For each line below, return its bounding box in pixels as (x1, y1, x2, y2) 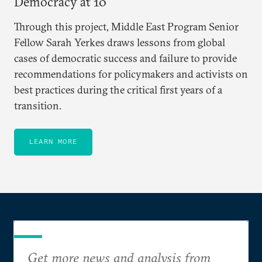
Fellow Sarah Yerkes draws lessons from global (14, 36, 225, 49)
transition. (14, 99, 61, 112)
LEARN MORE (29, 137, 77, 146)
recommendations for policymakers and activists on (14, 67, 248, 81)
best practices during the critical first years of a (14, 83, 222, 96)
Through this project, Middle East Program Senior (14, 20, 239, 33)
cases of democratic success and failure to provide (14, 51, 237, 65)
